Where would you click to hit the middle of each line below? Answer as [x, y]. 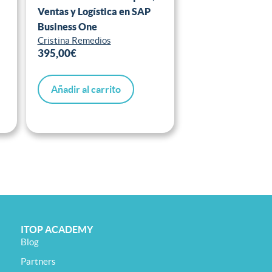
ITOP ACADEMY [57, 230]
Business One [67, 26]
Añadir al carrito [86, 90]
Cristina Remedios [74, 40]
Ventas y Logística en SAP [94, 11]
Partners [38, 262]
